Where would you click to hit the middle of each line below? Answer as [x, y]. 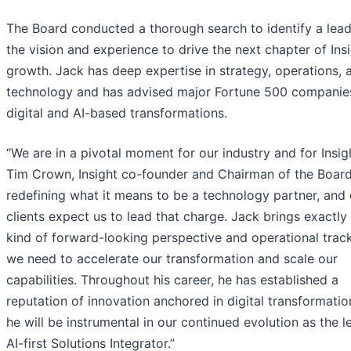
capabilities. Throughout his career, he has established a [172, 280]
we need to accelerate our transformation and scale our [172, 259]
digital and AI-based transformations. [117, 113]
